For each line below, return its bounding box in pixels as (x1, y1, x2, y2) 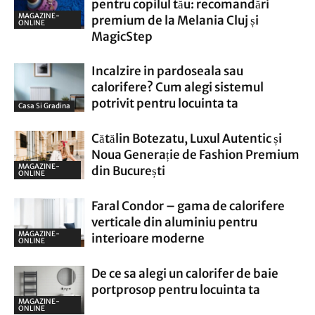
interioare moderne (91, 231, 205, 246)
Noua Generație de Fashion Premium (91, 147, 300, 162)
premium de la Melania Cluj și (91, 13, 259, 28)
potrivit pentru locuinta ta (91, 96, 238, 111)
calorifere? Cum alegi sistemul (91, 79, 264, 95)
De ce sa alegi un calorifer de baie (91, 266, 278, 281)
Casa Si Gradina (18, 101, 70, 110)
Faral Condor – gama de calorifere (91, 198, 285, 214)
